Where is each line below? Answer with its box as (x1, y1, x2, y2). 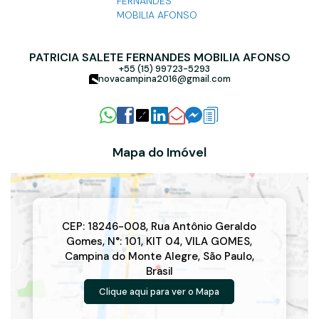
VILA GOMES (185, 234, 251, 249)
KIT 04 (146, 234, 181, 249)
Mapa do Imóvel (113, 143, 206, 161)
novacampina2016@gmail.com (98, 73, 231, 85)
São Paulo (202, 249, 252, 263)
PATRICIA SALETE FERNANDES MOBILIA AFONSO (28, 49, 291, 65)
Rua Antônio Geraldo (151, 219, 257, 234)
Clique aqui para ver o (99, 286, 194, 298)
